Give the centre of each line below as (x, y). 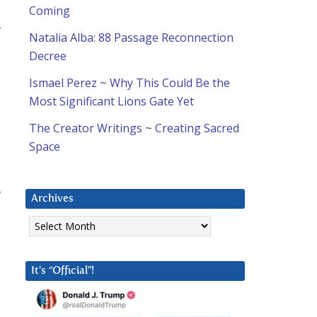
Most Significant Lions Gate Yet (111, 102)
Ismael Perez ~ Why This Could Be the (129, 83)
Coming (50, 11)
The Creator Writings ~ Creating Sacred (134, 128)
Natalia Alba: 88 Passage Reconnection (131, 38)
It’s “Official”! (63, 271)
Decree (48, 56)
